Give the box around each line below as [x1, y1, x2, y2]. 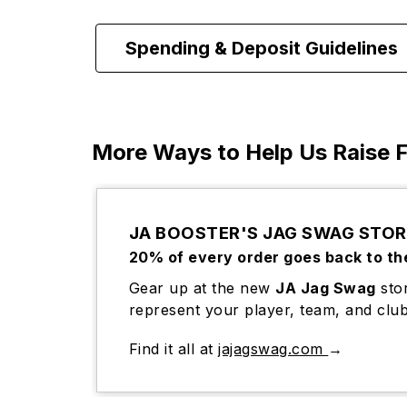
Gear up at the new [128, 279, 276, 297]
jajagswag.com [218, 340, 329, 358]
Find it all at [128, 340, 219, 358]
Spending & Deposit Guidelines [124, 37, 398, 59]
